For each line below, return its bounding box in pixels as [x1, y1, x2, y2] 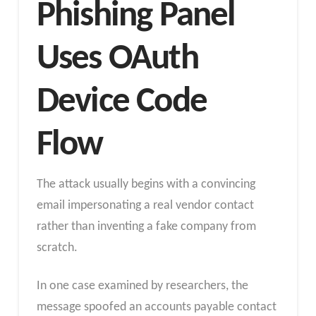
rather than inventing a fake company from [36, 219, 256, 233]
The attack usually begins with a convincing [36, 177, 255, 191]
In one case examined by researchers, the [36, 279, 248, 293]
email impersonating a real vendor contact [36, 198, 254, 212]
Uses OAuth [36, 40, 198, 78]
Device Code [36, 83, 207, 121]
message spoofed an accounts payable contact [36, 300, 276, 314]
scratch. [36, 241, 78, 255]
